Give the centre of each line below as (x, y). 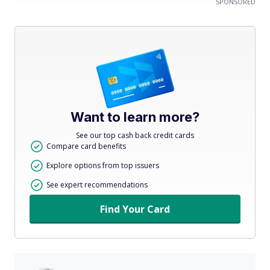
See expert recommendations (97, 184)
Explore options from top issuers (103, 165)
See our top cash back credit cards (135, 135)
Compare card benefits (86, 146)
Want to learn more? (135, 117)
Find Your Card (135, 209)
